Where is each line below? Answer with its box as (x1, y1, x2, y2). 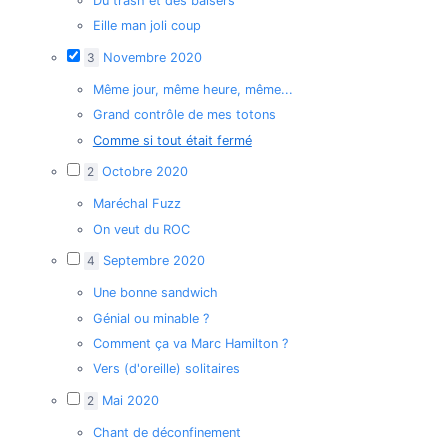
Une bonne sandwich (92, 285, 218, 301)
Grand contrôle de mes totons (92, 107, 276, 123)
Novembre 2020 (102, 50, 202, 66)
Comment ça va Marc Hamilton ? (92, 336, 288, 352)
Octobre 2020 (101, 164, 188, 180)
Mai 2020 (101, 393, 159, 409)
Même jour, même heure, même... (92, 81, 293, 97)
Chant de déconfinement (92, 425, 241, 440)
